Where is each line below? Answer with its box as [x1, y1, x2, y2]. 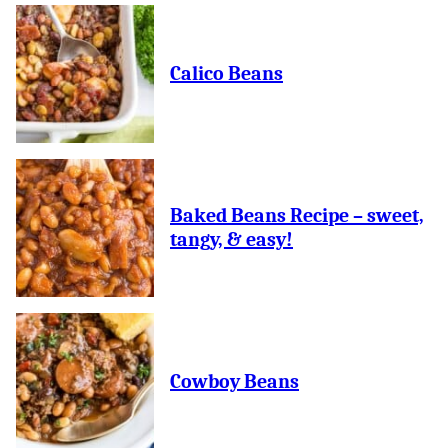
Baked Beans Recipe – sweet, [170, 204, 424, 227]
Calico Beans [170, 62, 283, 85]
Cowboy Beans [170, 370, 299, 393]
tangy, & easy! [170, 228, 293, 251]
